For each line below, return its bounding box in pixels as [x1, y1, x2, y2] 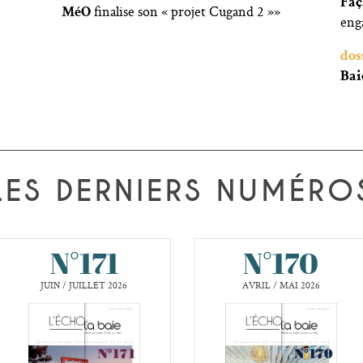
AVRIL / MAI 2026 [241, 279, 320, 292]
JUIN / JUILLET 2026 [41, 279, 127, 292]
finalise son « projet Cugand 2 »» [93, 2, 280, 21]
